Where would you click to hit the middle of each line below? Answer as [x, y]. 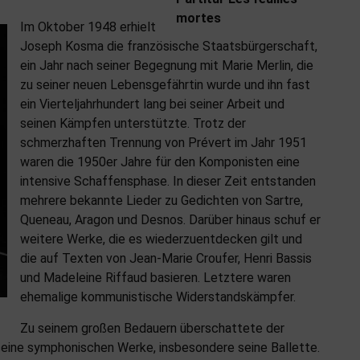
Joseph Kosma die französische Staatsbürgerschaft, [169, 47]
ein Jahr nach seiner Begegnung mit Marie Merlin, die [167, 66]
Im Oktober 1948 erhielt [88, 27]
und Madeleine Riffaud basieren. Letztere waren [155, 278]
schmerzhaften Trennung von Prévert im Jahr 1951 [164, 143]
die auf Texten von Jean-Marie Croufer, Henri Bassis [166, 259]
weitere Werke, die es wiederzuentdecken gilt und [161, 239]
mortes [198, 18]
